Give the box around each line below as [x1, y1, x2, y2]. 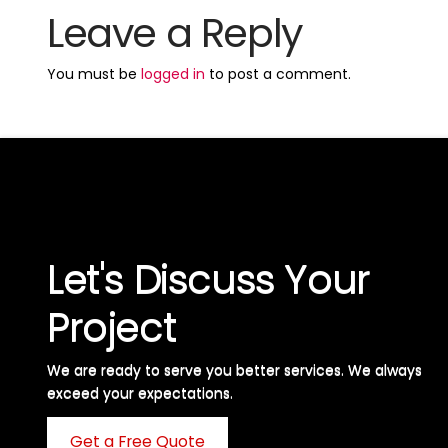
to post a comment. [205, 63, 352, 84]
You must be [47, 63, 142, 84]
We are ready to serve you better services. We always [47, 359, 423, 380]
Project [47, 298, 176, 355]
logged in [141, 63, 206, 84]
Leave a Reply [47, 4, 303, 61]
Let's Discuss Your [47, 250, 370, 307]
